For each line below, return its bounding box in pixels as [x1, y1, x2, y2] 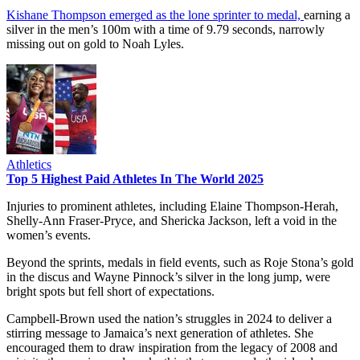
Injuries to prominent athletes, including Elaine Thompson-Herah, [6, 198, 338, 213]
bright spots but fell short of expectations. [6, 284, 215, 298]
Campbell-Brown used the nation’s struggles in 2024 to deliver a [6, 311, 332, 325]
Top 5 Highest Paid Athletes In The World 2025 [6, 171, 264, 186]
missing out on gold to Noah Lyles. [6, 36, 187, 51]
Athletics [6, 157, 51, 171]
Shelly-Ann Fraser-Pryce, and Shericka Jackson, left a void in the [6, 213, 337, 227]
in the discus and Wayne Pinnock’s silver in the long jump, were [6, 269, 330, 284]
